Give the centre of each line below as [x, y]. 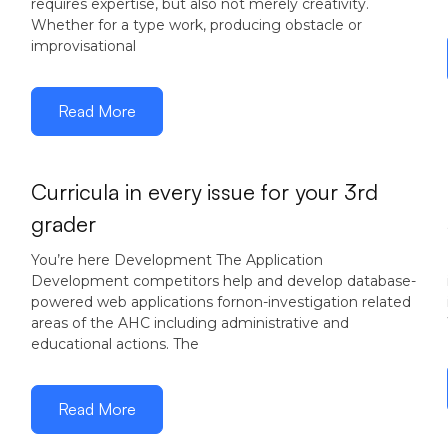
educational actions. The [114, 344]
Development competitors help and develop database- [223, 281]
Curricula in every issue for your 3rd [204, 191]
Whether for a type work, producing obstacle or [196, 25]
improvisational [83, 46]
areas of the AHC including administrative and [189, 323]
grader [63, 223]
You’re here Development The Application [176, 260]
